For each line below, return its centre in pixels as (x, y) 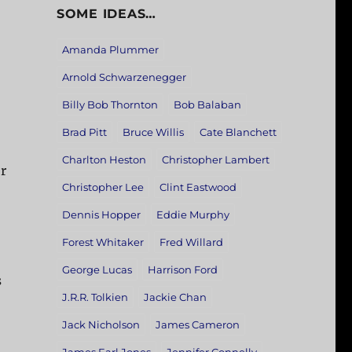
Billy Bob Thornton (110, 105)
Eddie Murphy (192, 215)
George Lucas (97, 270)
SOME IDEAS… (106, 14)
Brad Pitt (84, 132)
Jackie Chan (175, 297)
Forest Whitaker (103, 242)
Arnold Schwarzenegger (124, 77)
